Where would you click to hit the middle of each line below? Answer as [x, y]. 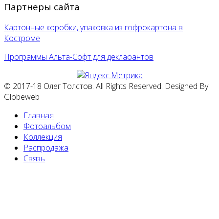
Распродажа [46, 147]
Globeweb [22, 97]
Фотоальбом [47, 126]
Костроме [22, 38]
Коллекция [43, 137]
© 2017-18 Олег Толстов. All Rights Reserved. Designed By [106, 86]
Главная [39, 115]
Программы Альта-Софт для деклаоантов [79, 56]
